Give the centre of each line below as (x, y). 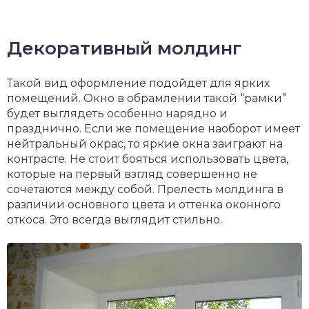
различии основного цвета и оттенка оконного (144, 205)
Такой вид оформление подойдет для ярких (138, 83)
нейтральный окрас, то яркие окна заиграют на (145, 144)
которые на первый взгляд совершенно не (132, 174)
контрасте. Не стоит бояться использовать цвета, (148, 159)
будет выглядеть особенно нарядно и (117, 113)
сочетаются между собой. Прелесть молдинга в (145, 189)
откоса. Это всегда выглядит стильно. (114, 220)
